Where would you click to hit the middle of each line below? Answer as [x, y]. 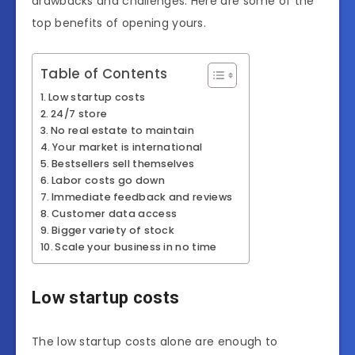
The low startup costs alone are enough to [155, 341]
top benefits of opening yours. [119, 23]
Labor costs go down [108, 180]
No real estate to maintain [122, 130]
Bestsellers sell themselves [123, 164]
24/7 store [79, 114]
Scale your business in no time [136, 247]
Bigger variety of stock [113, 230]
